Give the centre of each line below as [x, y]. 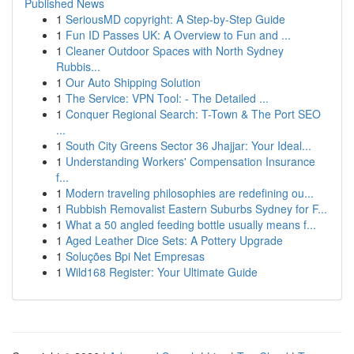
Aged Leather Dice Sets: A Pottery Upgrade [174, 240]
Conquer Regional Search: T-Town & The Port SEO [193, 114]
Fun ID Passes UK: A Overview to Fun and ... [178, 35]
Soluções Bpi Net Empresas [135, 256]
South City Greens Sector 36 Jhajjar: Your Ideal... [188, 145]
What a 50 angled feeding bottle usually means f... [191, 224]
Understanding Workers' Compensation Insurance [190, 161]
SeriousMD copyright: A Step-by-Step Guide [175, 19]
